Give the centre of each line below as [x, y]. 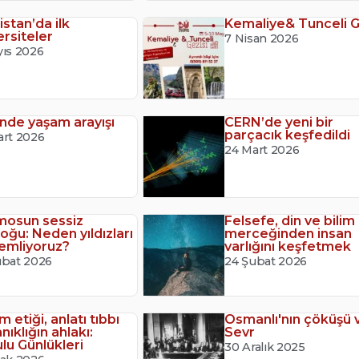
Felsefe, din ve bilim [290, 221]
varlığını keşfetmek [288, 247]
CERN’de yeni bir [279, 123]
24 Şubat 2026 [266, 262]
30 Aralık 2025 [265, 347]
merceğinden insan [288, 234]
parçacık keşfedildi [288, 135]
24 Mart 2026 [262, 150]
